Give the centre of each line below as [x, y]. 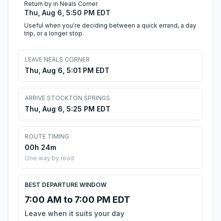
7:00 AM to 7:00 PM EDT [77, 200]
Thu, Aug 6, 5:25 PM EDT [68, 109]
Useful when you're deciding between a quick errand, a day [110, 26]
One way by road [49, 158]
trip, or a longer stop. [54, 34]
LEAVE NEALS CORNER [57, 60]
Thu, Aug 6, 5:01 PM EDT [67, 71]
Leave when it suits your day [74, 214]
